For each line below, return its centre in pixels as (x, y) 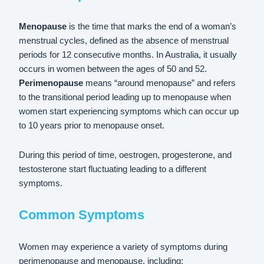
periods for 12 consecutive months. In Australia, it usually (128, 55)
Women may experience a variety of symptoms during (123, 247)
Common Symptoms (82, 215)
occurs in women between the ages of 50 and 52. (113, 69)
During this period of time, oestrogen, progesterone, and (126, 155)
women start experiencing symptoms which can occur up (129, 112)
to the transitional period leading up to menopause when (125, 98)
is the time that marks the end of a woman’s (152, 27)
